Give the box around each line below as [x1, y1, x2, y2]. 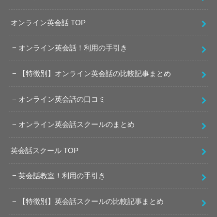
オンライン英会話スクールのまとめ [18, 121, 135, 129]
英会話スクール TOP [11, 146, 79, 155]
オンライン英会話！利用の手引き [18, 44, 128, 52]
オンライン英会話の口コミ [18, 95, 106, 103]
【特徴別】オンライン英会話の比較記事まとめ [18, 69, 171, 77]
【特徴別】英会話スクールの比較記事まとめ [18, 198, 164, 206]
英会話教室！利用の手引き [18, 172, 106, 180]
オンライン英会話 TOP [11, 18, 86, 27]
